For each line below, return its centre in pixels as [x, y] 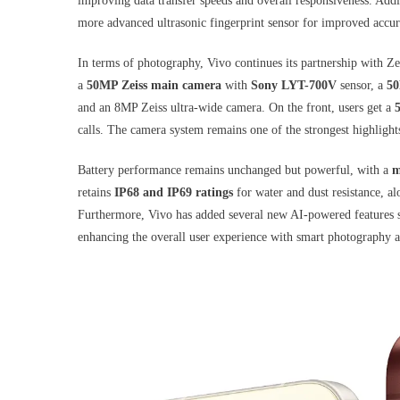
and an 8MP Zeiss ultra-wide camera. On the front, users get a [236, 107]
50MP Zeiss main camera [154, 85]
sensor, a [362, 85]
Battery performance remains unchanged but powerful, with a [235, 170]
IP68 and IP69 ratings [174, 192]
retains [96, 192]
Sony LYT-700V [294, 85]
